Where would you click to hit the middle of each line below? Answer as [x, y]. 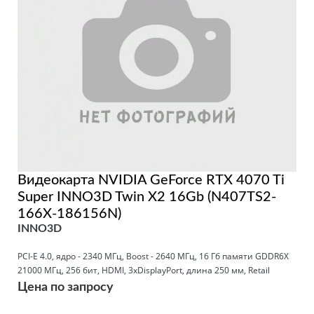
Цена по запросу [66, 287]
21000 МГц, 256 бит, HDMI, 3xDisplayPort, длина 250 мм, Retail [144, 270]
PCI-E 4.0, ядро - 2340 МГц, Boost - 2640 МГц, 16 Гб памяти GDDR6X [153, 256]
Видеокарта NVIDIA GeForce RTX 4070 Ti [151, 180]
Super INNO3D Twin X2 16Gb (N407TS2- [147, 197]
